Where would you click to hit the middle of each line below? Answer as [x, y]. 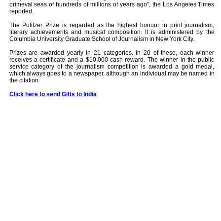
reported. [21, 11]
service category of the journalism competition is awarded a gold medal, [112, 67]
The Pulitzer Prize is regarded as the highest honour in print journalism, [112, 25]
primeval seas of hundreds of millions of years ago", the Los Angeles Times [112, 4]
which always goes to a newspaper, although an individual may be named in [112, 74]
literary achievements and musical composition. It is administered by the [112, 32]
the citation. [24, 80]
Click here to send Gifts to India [53, 94]
